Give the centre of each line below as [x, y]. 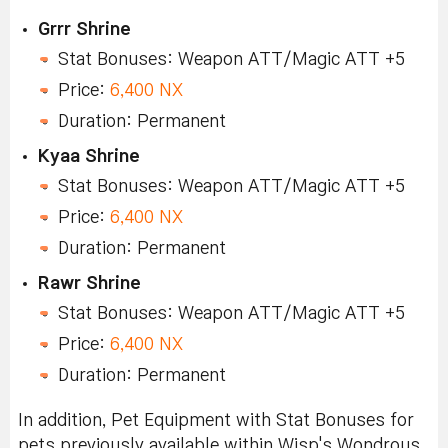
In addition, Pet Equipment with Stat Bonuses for [216, 421]
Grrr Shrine [84, 30]
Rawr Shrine [89, 284]
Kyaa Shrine [89, 157]
